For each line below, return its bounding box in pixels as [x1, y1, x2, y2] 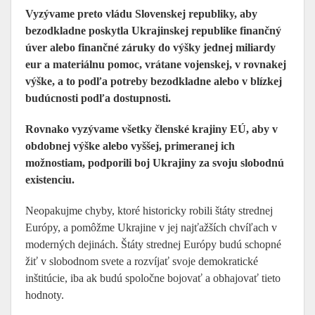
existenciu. [25, 174, 75, 186]
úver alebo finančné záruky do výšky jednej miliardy [25, 41, 276, 53]
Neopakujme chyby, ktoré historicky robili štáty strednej [25, 205, 273, 217]
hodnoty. [25, 289, 64, 301]
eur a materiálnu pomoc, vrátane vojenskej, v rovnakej [25, 58, 286, 70]
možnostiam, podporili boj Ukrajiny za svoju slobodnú [25, 157, 284, 169]
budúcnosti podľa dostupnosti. [25, 92, 171, 104]
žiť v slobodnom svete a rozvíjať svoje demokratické [25, 255, 258, 267]
